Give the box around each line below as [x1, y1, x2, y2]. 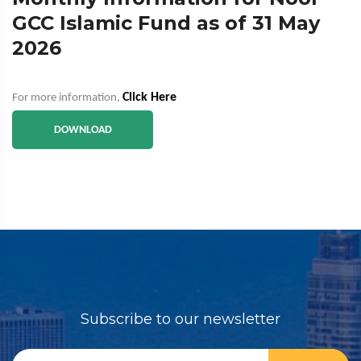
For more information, [12, 92, 122, 104]
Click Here [122, 91, 176, 104]
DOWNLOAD [53, 124, 112, 136]
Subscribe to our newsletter [81, 310, 280, 328]
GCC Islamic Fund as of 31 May [12, 11, 320, 35]
